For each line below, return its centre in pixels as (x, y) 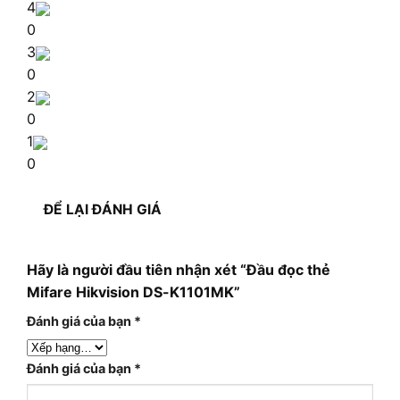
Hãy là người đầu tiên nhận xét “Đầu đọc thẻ (179, 269)
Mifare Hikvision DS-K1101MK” (133, 292)
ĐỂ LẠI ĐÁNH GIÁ (103, 210)
